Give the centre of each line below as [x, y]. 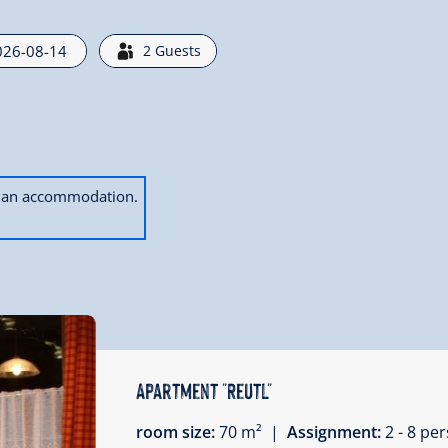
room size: [177, 431]
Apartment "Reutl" [203, 389]
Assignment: [335, 431]
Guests [178, 50]
